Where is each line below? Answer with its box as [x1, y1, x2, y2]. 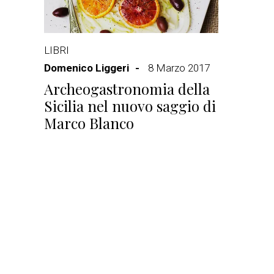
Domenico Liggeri [44, 62, 129, 74]
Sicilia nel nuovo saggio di [44, 96, 216, 116]
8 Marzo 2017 [148, 62, 210, 74]
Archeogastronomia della [44, 79, 210, 98]
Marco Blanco [44, 113, 134, 133]
